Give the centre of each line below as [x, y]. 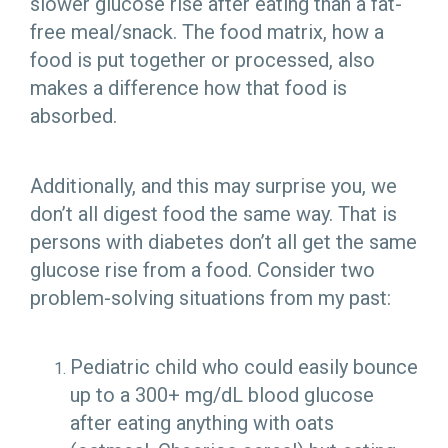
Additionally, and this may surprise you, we [213, 185]
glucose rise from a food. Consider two [202, 269]
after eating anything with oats [202, 422]
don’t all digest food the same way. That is [213, 213]
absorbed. [76, 116]
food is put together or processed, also [202, 60]
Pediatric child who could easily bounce [244, 366]
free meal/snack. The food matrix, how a [207, 32]
